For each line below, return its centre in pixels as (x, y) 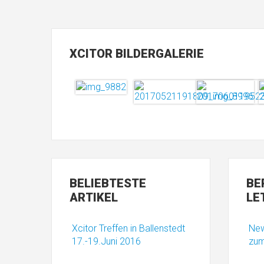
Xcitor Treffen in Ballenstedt (128, 228)
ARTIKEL (94, 197)
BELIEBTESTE (108, 183)
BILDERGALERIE (158, 54)
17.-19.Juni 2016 (106, 241)
